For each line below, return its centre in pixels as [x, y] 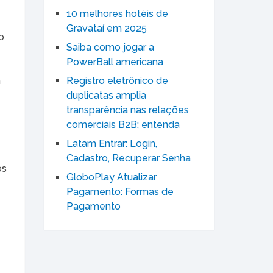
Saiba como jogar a [110, 48]
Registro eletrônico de [117, 81]
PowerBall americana [115, 62]
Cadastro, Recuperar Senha [129, 158]
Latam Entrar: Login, [112, 144]
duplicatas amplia [106, 96]
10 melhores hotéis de [117, 14]
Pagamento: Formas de [120, 192]
